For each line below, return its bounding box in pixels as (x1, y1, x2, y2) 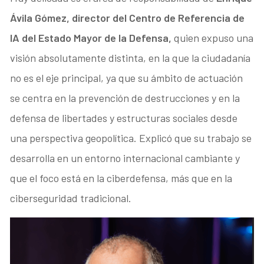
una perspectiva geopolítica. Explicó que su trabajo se (10, 131, 252, 145)
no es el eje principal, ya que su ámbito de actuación (10, 71, 243, 85)
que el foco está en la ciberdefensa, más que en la (10, 171, 233, 185)
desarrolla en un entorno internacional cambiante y (10, 151, 240, 165)
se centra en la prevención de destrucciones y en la (10, 91, 240, 105)
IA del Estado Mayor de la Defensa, (10, 31, 174, 45)
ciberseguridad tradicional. (10, 192, 132, 205)
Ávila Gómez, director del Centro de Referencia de (10, 11, 245, 25)
